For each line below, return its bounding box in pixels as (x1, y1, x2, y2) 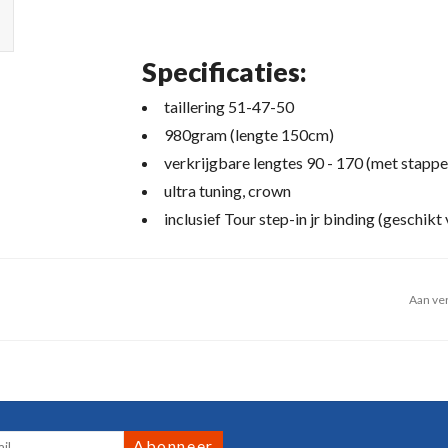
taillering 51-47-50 (163, 97, 294, 116)
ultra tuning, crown (163, 181, 291, 200)
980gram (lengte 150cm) (163, 125, 334, 144)
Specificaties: (141, 54, 307, 88)
